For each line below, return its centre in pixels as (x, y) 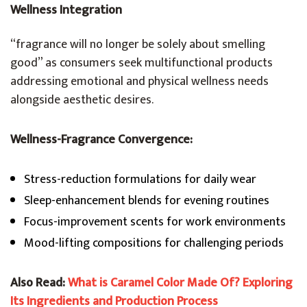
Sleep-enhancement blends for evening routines (147, 201)
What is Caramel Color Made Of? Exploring (180, 283)
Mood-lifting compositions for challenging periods (154, 243)
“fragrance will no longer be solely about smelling (138, 45)
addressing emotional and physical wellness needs (139, 82)
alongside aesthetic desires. (82, 100)
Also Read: (39, 283)
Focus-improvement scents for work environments (155, 222)
